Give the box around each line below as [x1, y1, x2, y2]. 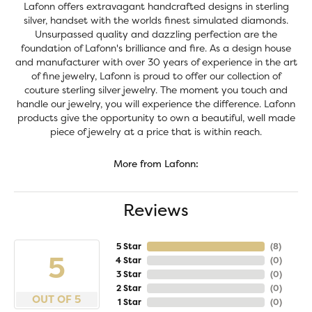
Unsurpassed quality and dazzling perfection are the [35, 27, 277, 41]
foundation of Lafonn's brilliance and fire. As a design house [21, 41, 291, 55]
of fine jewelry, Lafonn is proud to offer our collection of [31, 69, 281, 83]
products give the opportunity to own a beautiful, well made [17, 111, 295, 125]
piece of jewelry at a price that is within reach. [50, 125, 262, 139]
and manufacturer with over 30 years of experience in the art [15, 55, 297, 69]
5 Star [116, 240, 141, 253]
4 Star [115, 254, 141, 267]
